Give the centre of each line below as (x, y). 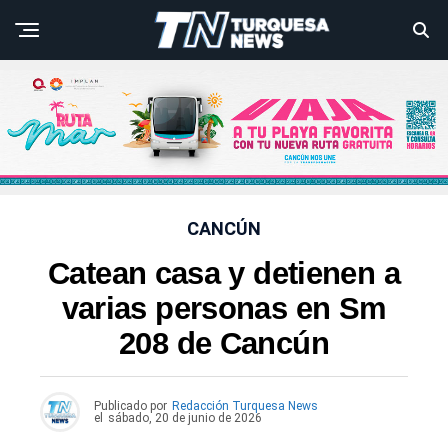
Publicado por (130, 406)
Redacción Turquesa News (245, 406)
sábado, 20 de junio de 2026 (185, 418)
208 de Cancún (224, 344)
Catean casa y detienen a (224, 274)
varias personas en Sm (224, 309)
